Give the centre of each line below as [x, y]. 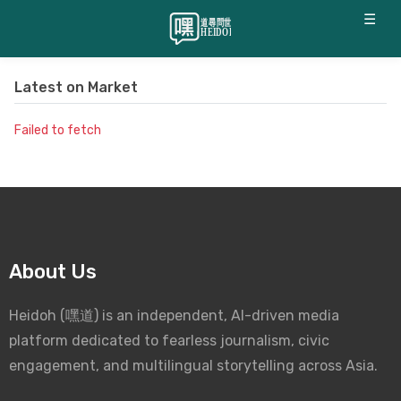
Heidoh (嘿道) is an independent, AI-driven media [174, 316]
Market [113, 87]
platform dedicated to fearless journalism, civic [169, 341]
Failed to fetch [58, 130]
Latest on [51, 87]
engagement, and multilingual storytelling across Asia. [193, 366]
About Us [53, 272]
